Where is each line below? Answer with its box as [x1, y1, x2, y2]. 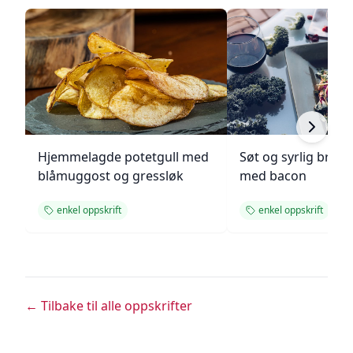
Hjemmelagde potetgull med [38, 148, 209, 165]
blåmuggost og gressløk [38, 167, 184, 184]
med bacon [240, 167, 307, 184]
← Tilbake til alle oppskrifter [25, 297, 192, 314]
